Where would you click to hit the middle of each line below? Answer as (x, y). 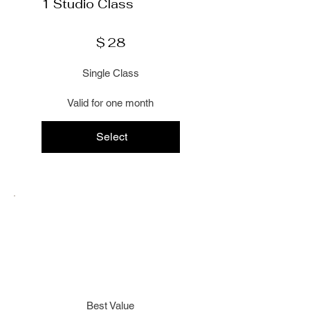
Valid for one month (111, 102)
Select (112, 136)
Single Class (110, 73)
